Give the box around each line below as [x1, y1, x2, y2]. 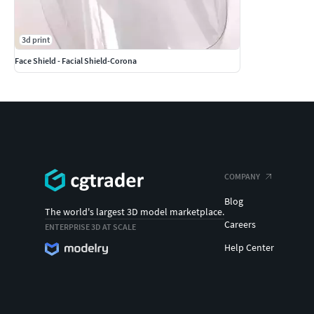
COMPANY [224, 171, 260, 182]
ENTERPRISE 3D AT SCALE [45, 221, 136, 232]
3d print [22, 34, 50, 46]
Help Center [224, 241, 274, 254]
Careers [224, 218, 256, 231]
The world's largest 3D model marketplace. [45, 205, 224, 218]
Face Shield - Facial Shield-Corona [15, 55, 137, 67]
